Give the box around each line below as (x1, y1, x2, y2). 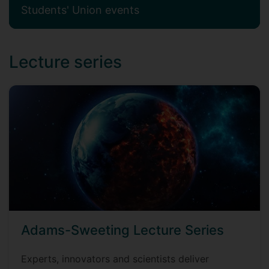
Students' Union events (21, 4, 139, 16)
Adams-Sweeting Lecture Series (21, 222, 224, 238)
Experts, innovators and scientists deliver (21, 253, 209, 265)
